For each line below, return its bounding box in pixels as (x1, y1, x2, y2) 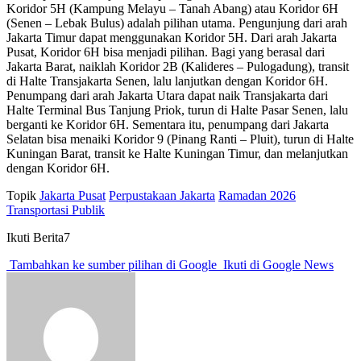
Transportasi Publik (6, 202, 105, 217)
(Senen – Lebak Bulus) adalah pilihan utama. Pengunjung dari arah (6, 15, 347, 30)
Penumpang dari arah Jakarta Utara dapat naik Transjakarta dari (6, 88, 328, 102)
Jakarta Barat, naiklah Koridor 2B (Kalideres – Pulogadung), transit (6, 59, 349, 73)
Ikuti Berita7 (6, 230, 70, 244)
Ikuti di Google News (220, 257, 334, 272)
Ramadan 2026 (218, 188, 296, 202)
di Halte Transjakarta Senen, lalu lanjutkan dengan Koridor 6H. (6, 73, 328, 88)
